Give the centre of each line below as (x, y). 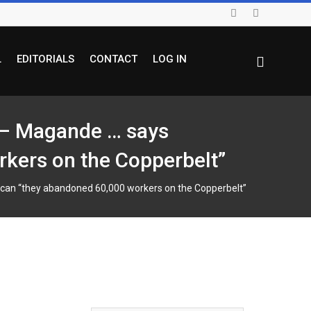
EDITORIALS (45, 59)
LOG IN (169, 59)
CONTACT (113, 59)
